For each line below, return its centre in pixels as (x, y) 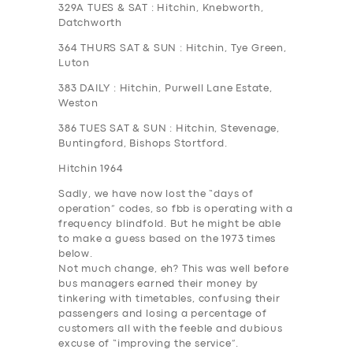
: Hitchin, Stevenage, (223, 129)
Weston (78, 104)
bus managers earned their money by (159, 284)
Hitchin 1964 (91, 169)
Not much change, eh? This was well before (174, 269)
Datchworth (91, 24)
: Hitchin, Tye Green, (232, 49)
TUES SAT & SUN (123, 129)
